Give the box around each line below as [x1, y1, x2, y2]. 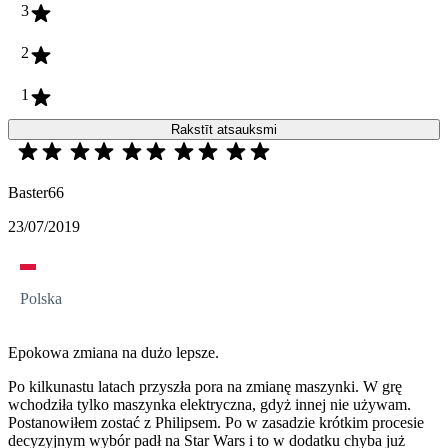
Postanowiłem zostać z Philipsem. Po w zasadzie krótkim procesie [8, 414, 424, 432]
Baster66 [8, 184, 64, 202]
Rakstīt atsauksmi [171, 122, 277, 138]
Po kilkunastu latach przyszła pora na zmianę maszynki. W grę [8, 378, 402, 396]
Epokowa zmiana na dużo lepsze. [8, 344, 219, 362]
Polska [20, 290, 62, 308]
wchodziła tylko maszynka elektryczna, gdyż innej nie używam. [8, 396, 411, 414]
